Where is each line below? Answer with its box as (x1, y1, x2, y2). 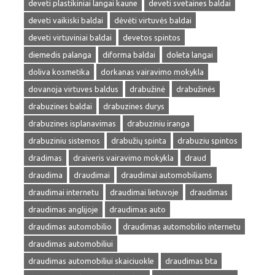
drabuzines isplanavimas (28, 119, 116, 128)
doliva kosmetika (28, 68, 90, 76)
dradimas (28, 153, 62, 162)
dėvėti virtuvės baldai (114, 16, 192, 25)
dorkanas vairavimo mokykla (101, 68, 204, 76)
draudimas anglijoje (28, 205, 98, 214)
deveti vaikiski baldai (28, 16, 103, 25)
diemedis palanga (28, 50, 91, 59)
